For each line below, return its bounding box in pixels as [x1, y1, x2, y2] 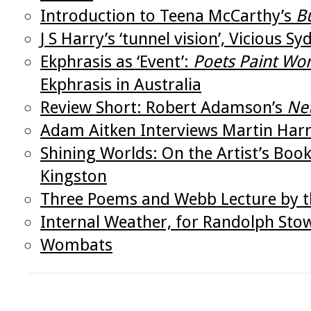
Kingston [40, 166, 107, 187]
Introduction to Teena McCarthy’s [40, 6, 296, 26]
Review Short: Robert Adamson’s [40, 97, 287, 118]
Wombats [40, 235, 112, 255]
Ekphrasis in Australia [40, 74, 201, 95]
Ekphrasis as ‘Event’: [40, 51, 193, 72]
